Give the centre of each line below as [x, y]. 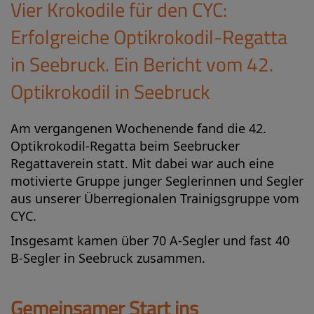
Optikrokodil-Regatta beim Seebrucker [125, 146]
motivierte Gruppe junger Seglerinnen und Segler [157, 181]
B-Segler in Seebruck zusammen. [108, 258]
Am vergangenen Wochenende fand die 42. [138, 128]
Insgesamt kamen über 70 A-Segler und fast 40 [150, 240]
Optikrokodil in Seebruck [110, 92]
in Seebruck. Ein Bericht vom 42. [142, 64]
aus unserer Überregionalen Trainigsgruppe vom [155, 198]
